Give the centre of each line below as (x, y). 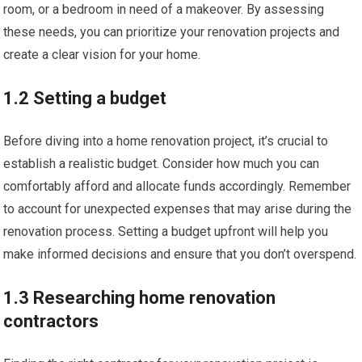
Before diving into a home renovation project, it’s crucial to (166, 141)
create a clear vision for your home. (102, 55)
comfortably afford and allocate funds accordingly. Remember (177, 186)
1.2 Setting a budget (85, 98)
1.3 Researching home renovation (140, 298)
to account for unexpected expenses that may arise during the (178, 209)
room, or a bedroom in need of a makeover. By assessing (164, 9)
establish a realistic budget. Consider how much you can (162, 164)
